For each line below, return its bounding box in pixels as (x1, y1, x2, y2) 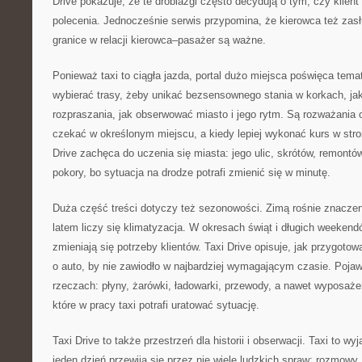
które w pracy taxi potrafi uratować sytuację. (53, 299, 259, 311)
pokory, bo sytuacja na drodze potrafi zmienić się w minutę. (53, 166, 330, 179)
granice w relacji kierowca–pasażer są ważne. (53, 34, 266, 46)
